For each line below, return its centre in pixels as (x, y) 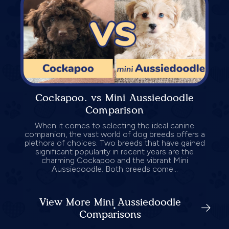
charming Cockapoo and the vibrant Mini (114, 161)
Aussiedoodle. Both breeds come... (114, 169)
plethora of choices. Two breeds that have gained (114, 143)
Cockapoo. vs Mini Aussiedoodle (114, 98)
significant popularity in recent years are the (114, 152)
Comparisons (110, 214)
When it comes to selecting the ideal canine (114, 126)
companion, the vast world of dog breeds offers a (114, 134)
